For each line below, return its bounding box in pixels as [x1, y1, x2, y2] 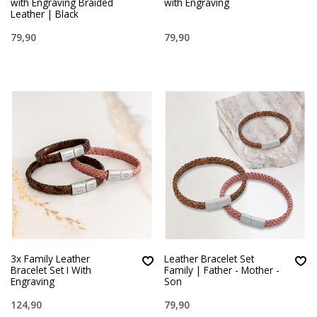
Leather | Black [11, 7, 79, 21]
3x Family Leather [11, 252, 90, 266]
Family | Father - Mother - [163, 263, 279, 277]
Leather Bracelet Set [163, 252, 254, 266]
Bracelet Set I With [11, 263, 91, 277]
